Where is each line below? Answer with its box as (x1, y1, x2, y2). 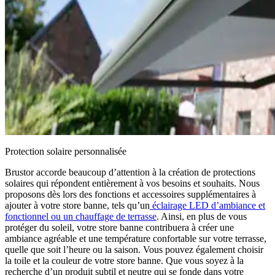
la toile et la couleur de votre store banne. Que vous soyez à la (5, 255, 244, 266)
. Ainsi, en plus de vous (157, 211, 247, 222)
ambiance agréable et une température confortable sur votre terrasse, (5, 233, 266, 244)
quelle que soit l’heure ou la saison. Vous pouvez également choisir (5, 244, 263, 255)
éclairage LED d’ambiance (152, 199, 256, 211)
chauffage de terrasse (76, 211, 157, 222)
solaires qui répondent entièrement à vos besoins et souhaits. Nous (5, 177, 260, 188)
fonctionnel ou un (5, 211, 76, 222)
